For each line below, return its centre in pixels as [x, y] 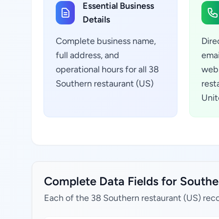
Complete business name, [106, 41]
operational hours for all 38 [107, 69]
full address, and [88, 55]
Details [97, 20]
